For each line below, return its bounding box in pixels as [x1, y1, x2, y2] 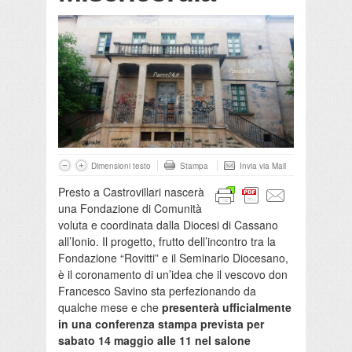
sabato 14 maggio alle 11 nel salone [58, 332, 251, 348]
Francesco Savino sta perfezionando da [58, 282, 256, 299]
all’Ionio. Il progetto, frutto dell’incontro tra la [58, 233, 276, 249]
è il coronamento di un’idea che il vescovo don [58, 266, 288, 282]
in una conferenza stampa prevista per [58, 315, 264, 332]
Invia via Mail [240, 159, 286, 171]
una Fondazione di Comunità [58, 200, 202, 216]
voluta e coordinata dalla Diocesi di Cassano [58, 216, 278, 233]
